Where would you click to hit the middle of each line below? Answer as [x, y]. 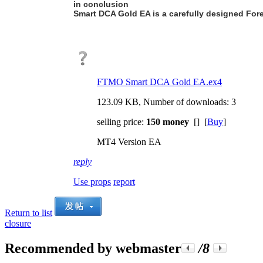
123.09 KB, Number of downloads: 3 [166, 102]
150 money [168, 122]
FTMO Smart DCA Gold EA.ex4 [159, 82]
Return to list [28, 213]
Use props [92, 181]
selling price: [122, 122]
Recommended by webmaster [93, 248]
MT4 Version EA [129, 141]
